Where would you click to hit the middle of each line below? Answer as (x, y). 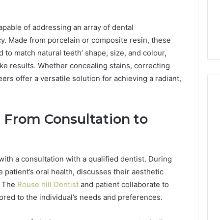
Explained (115, 33)
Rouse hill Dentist (48, 185)
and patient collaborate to (124, 185)
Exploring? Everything (142, 21)
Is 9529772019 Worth (141, 9)
